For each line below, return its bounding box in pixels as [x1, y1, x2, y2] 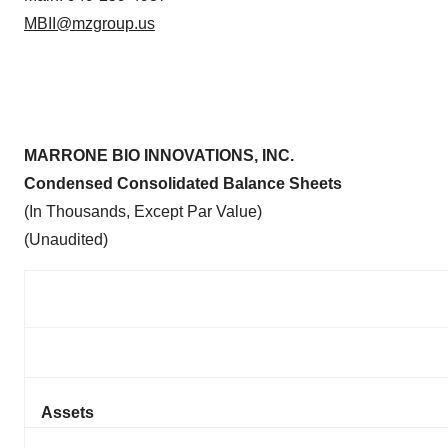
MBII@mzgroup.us [24, 15, 155, 33]
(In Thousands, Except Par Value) [24, 203, 262, 221]
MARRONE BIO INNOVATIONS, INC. [24, 147, 294, 165]
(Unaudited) [24, 231, 108, 249]
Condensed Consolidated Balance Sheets [24, 175, 342, 193]
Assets [41, 404, 94, 422]
